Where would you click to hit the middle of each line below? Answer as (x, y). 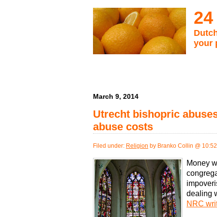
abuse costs (123, 126)
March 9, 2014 (116, 96)
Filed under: (109, 146)
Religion (137, 146)
